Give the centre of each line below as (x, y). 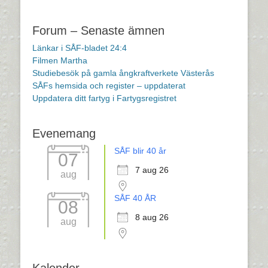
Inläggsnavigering (72, 10)
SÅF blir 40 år (140, 151)
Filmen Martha (60, 60)
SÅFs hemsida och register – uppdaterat (109, 86)
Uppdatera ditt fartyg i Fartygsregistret (104, 98)
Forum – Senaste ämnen (98, 31)
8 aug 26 (152, 217)
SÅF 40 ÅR (135, 198)
